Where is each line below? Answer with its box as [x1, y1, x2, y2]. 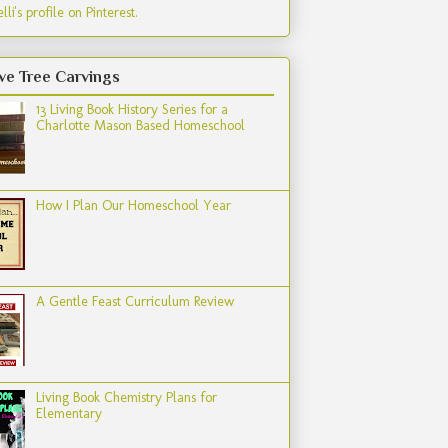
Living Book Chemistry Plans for [35, 388, 217, 406]
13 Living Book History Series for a [35, 100, 228, 118]
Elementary [35, 404, 102, 422]
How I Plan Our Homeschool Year [35, 196, 231, 214]
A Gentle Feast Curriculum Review [35, 292, 234, 310]
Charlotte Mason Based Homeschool [35, 116, 245, 134]
